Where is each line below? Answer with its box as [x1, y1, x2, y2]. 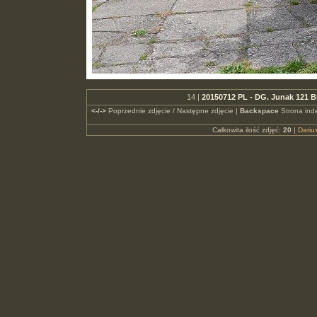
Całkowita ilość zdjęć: [212, 126, 283, 134]
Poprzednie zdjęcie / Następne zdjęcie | [105, 107, 240, 115]
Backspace [239, 107, 279, 115]
